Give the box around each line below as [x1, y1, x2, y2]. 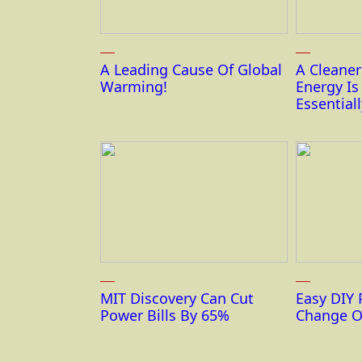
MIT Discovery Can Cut [100, 288, 254, 309]
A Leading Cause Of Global [100, 60, 282, 80]
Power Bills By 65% [100, 305, 229, 326]
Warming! [100, 77, 167, 97]
